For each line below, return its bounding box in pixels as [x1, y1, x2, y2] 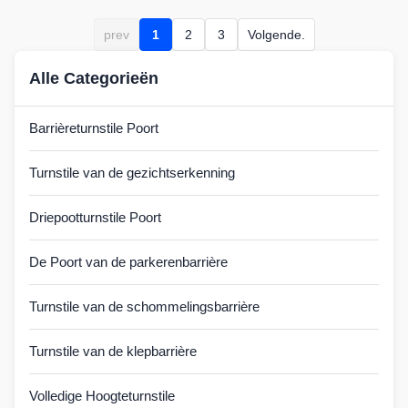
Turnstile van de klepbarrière [29, 343, 197, 359]
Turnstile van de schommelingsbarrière [29, 299, 260, 314]
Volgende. [247, 27, 305, 42]
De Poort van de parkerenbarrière [29, 254, 228, 270]
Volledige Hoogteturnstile [29, 388, 175, 403]
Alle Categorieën [29, 69, 158, 87]
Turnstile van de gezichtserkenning [29, 165, 235, 180]
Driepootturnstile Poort [29, 209, 161, 225]
